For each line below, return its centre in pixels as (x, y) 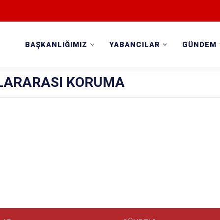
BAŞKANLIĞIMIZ (56, 45)
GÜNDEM (200, 45)
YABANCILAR (135, 45)
